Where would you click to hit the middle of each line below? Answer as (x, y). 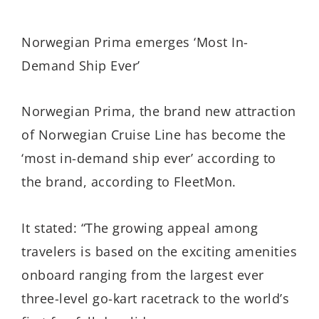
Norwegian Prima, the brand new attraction (159, 111)
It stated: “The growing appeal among (140, 228)
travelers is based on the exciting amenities (159, 251)
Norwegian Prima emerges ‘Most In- (135, 42)
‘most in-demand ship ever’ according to (149, 158)
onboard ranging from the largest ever (143, 274)
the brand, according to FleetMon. (129, 182)
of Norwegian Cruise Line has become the (154, 135)
